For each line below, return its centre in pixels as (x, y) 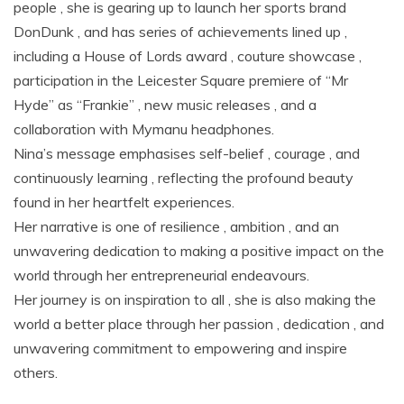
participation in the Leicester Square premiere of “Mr (181, 80)
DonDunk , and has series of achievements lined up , (180, 31)
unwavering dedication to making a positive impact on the (199, 250)
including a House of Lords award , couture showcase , (188, 55)
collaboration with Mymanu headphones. (144, 129)
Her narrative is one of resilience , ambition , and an (176, 226)
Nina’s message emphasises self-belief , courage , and (187, 153)
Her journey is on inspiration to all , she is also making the (195, 299)
